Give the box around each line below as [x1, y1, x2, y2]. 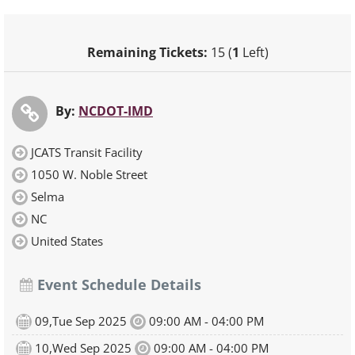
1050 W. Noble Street [31, 166, 147, 182]
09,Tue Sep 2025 [32, 313, 130, 329]
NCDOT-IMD [78, 102, 153, 120]
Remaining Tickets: [86, 44, 208, 61]
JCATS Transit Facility [31, 144, 143, 160]
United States [31, 233, 103, 249]
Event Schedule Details [33, 275, 201, 294]
